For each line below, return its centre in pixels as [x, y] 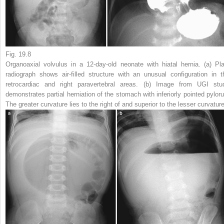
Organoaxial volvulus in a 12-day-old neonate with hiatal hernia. [103, 64]
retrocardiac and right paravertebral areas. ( [75, 84]
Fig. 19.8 [18, 54]
